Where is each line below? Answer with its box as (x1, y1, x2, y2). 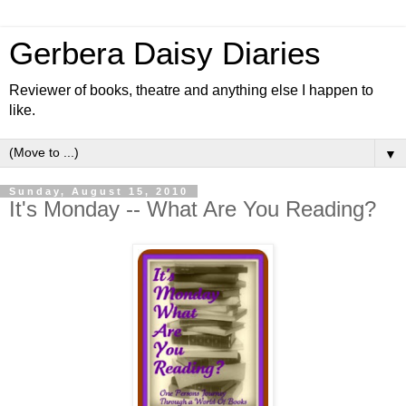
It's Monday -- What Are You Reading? (9, 197, 376, 221)
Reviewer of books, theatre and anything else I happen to (9, 82, 373, 98)
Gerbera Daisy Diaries (9, 36, 321, 71)
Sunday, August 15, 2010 (9, 186, 188, 197)
